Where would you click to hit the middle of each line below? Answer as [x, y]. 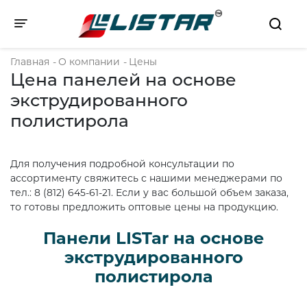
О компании [89, 62]
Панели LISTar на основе [153, 238]
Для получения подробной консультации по [122, 164]
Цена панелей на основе [123, 79]
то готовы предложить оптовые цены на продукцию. [144, 207]
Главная [30, 62]
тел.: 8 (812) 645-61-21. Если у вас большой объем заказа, [149, 193]
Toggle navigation [65, 26]
